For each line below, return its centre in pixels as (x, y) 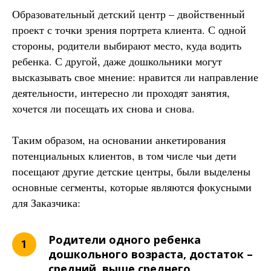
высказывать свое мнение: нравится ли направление (135, 77)
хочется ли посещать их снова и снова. (103, 108)
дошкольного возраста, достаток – (151, 254)
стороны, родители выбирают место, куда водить (127, 45)
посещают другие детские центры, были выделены (131, 171)
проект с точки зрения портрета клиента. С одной (129, 29)
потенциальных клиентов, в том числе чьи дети (124, 155)
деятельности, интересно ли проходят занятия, (121, 92)
